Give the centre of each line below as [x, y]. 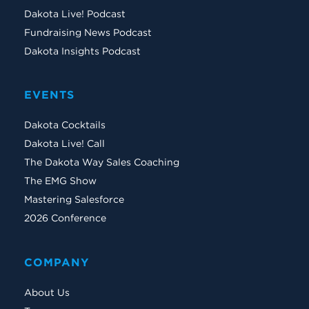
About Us [47, 292]
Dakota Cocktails [65, 125]
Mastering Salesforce [74, 200]
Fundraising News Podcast [88, 32]
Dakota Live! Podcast [75, 13]
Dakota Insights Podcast [82, 51]
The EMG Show [60, 181]
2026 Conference [65, 218]
